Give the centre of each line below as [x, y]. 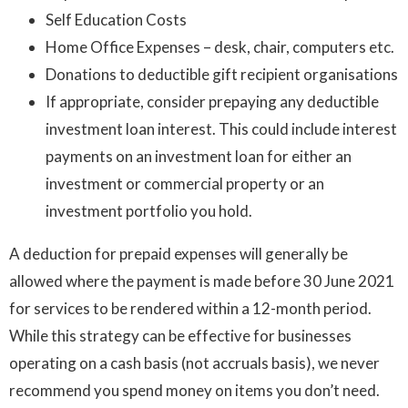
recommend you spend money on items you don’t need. [194, 391]
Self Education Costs [116, 20]
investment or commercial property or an [185, 184]
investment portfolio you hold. [149, 211]
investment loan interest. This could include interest [221, 129]
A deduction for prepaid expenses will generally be [178, 254]
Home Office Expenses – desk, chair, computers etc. [220, 47]
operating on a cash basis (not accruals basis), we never [194, 363]
